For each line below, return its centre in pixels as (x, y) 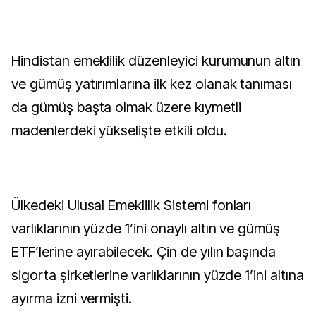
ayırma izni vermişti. (72, 298)
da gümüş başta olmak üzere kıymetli (126, 107)
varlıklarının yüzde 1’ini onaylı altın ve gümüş (146, 229)
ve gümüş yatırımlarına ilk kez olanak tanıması (152, 84)
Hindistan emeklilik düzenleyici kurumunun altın (156, 61)
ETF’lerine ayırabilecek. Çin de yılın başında (144, 252)
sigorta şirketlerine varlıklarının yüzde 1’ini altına (158, 275)
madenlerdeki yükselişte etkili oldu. (119, 130)
